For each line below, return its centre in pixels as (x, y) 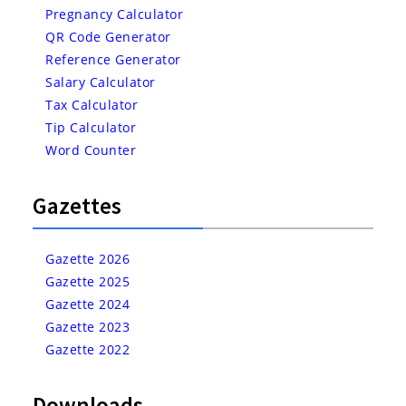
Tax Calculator (92, 105)
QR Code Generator (108, 37)
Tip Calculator (91, 128)
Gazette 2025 (88, 282)
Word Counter (91, 150)
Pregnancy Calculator (115, 14)
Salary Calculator (101, 82)
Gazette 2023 (88, 327)
